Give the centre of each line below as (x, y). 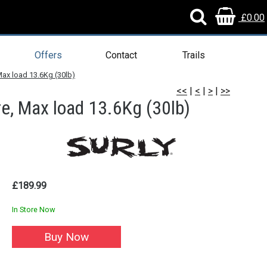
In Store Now (34, 209)
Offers (48, 55)
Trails (194, 55)
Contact (121, 55)
